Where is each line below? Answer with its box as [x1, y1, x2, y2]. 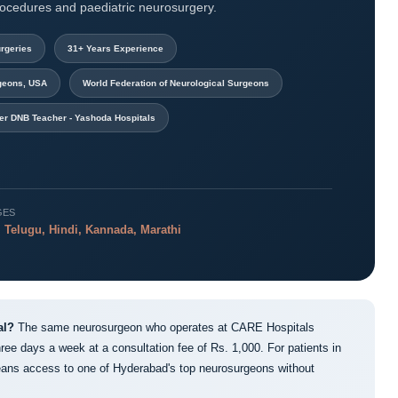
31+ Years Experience [68, 43, 163, 53]
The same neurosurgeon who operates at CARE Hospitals [14, 320, 314, 334]
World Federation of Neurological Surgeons [83, 77, 269, 88]
